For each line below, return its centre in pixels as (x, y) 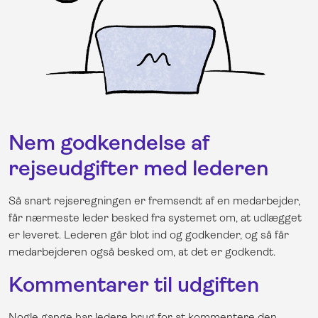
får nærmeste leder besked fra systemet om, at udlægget (155, 218)
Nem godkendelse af (109, 143)
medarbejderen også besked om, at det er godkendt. (143, 252)
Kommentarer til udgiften (134, 285)
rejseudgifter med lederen (139, 168)
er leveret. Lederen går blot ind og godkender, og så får (149, 235)
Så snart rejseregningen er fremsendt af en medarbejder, (154, 201)
